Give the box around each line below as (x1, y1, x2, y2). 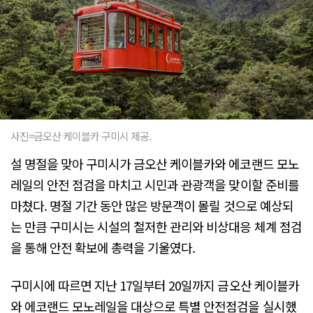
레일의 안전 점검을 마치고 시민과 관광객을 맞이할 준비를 (10, 175, 299, 194)
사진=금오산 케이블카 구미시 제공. (10, 129, 152, 144)
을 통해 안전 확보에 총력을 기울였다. (10, 238, 196, 257)
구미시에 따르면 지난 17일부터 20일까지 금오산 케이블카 (10, 275, 299, 294)
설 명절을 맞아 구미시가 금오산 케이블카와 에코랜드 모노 (10, 154, 299, 173)
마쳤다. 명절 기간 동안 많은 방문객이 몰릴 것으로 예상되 (10, 196, 293, 215)
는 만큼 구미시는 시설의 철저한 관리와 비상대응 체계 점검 (10, 217, 302, 236)
